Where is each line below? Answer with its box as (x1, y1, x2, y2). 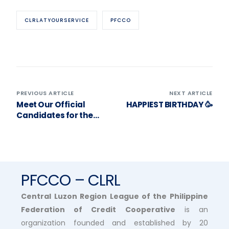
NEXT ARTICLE (169, 89, 213, 98)
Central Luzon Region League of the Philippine (21, 191, 208, 202)
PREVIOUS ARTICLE (16, 89, 74, 98)
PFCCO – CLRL (21, 170, 121, 192)
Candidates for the (16, 110, 93, 121)
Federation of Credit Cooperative (21, 204, 175, 215)
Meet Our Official (16, 99, 85, 110)
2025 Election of (16, 121, 79, 132)
